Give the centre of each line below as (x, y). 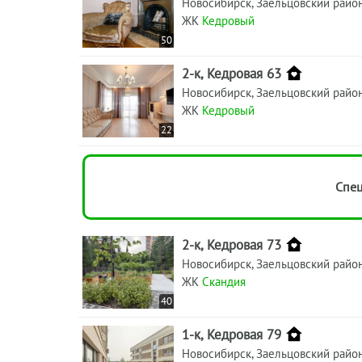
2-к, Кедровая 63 (232, 73)
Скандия (224, 282)
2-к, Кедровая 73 (232, 244)
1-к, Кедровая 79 (232, 334)
